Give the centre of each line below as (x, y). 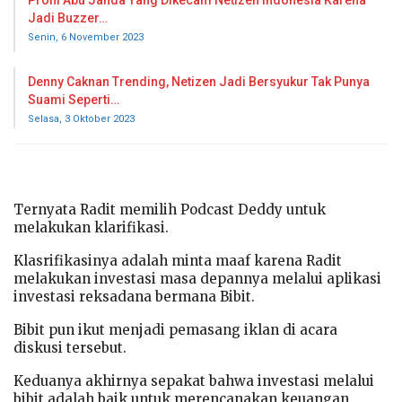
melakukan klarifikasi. (91, 227)
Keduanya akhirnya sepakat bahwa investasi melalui (194, 380)
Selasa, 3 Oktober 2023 (81, 118)
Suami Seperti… (74, 99)
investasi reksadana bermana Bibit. (134, 296)
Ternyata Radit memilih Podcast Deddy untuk (170, 209)
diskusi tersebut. (70, 347)
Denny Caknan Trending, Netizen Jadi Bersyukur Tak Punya (199, 81)
